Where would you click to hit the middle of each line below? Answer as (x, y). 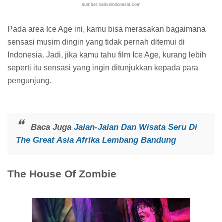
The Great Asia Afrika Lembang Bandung (96, 140)
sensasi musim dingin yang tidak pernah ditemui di (96, 42)
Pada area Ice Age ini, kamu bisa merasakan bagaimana (107, 29)
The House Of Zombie (62, 174)
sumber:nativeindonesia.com (111, 5)
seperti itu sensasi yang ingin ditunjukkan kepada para (103, 68)
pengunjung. (29, 81)
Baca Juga (52, 127)
